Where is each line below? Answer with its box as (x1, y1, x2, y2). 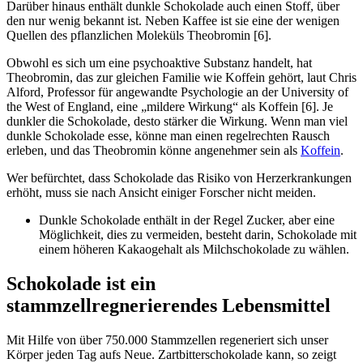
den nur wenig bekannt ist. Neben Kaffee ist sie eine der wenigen (6, 13, 340, 28)
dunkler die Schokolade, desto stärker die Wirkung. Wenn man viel (6, 113, 348, 128)
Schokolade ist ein (6, 272, 156, 294)
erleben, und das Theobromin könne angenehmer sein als (6, 143, 301, 157)
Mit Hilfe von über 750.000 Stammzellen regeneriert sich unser (6, 332, 328, 347)
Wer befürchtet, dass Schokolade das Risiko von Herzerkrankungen (6, 170, 352, 185)
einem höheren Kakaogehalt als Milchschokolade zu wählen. (39, 241, 349, 256)
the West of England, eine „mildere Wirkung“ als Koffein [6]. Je (6, 99, 333, 113)
